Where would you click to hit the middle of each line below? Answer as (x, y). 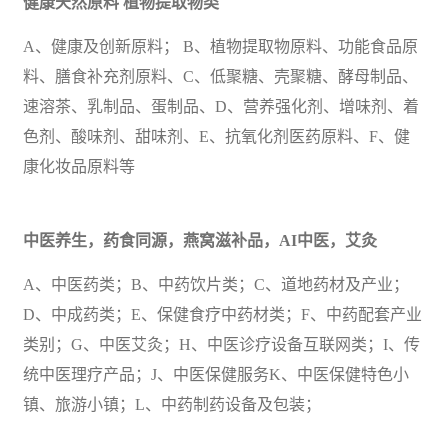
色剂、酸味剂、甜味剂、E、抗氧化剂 (156, 136)
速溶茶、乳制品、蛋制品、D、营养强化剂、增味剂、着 (221, 106)
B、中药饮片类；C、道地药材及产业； (270, 284)
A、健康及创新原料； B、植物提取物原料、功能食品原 (220, 46)
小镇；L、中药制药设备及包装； (204, 404)
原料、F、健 (365, 136)
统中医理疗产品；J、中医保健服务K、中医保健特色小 (216, 374)
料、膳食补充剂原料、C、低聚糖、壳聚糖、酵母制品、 (220, 76)
